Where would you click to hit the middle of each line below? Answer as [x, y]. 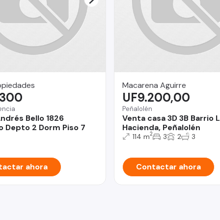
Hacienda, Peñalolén [161, 127]
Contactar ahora [168, 166]
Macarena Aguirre [154, 85]
